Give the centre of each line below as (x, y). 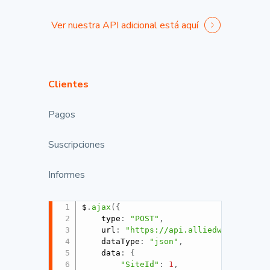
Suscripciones (77, 145)
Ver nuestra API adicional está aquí (126, 25)
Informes (67, 175)
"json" (164, 241)
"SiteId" (140, 264)
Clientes (68, 84)
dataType (121, 241)
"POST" (145, 218)
